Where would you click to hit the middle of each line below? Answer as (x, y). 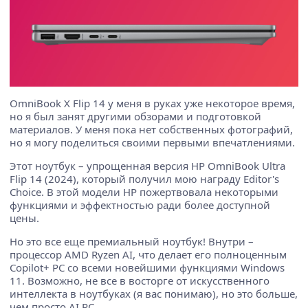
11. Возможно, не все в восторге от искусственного (140, 280)
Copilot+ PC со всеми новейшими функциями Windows (147, 267)
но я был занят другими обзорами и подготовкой (135, 116)
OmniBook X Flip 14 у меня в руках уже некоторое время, (152, 103)
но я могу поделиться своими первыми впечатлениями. (152, 142)
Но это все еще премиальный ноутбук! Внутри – (132, 241)
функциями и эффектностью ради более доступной (140, 205)
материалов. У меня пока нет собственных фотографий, (151, 129)
